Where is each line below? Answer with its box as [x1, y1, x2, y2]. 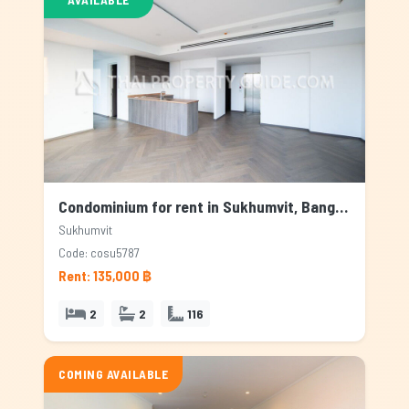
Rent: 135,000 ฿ [58, 267, 152, 284]
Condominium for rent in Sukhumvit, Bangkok [335, 196, 348, 216]
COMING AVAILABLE [58, 366, 168, 382]
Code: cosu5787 [58, 245, 140, 260]
